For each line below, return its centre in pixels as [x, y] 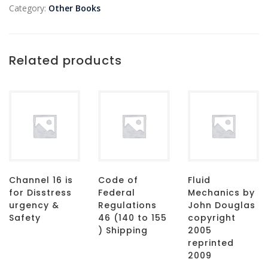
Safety [25, 218]
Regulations [128, 205]
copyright [211, 218]
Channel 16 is [41, 180]
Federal [117, 193]
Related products [66, 60]
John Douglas [221, 205]
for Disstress [40, 193]
